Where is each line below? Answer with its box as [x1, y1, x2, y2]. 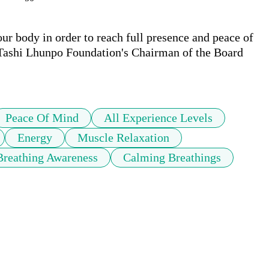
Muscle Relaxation [77, 131, 169, 145]
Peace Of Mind [5, 111, 79, 125]
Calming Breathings [123, 151, 221, 165]
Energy [17, 131, 52, 145]
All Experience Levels [104, 111, 213, 125]
